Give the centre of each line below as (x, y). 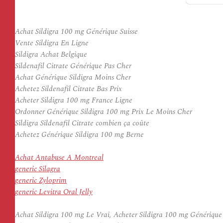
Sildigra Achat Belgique (51, 55)
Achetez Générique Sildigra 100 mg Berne (79, 135)
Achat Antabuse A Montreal (59, 158)
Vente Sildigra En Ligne (52, 43)
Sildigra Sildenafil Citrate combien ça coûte (82, 123)
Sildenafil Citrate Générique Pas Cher (73, 66)
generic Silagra (38, 169)
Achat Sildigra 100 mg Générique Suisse (76, 32)
